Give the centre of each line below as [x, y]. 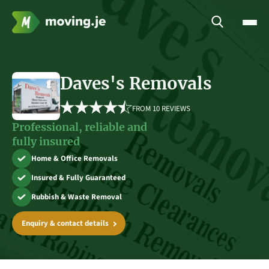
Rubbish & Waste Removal [77, 197]
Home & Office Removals [74, 159]
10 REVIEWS [171, 108]
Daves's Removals [136, 83]
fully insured [46, 141]
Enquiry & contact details [65, 223]
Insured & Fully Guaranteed [78, 178]
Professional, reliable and [80, 127]
